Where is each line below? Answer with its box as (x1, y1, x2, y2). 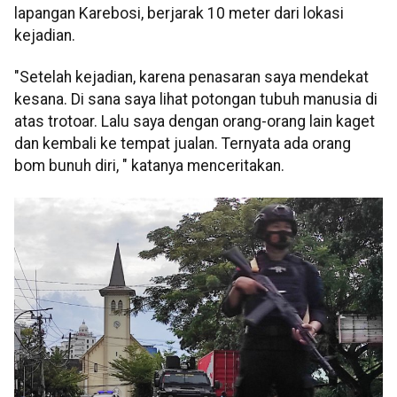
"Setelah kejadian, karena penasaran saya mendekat (14, 68, 369, 87)
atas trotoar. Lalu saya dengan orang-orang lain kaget (14, 113, 375, 131)
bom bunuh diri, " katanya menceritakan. (14, 157, 284, 175)
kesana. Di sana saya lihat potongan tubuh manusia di (14, 90, 378, 109)
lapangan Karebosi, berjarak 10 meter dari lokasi (14, 4, 344, 22)
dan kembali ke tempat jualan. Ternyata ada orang (14, 135, 351, 153)
